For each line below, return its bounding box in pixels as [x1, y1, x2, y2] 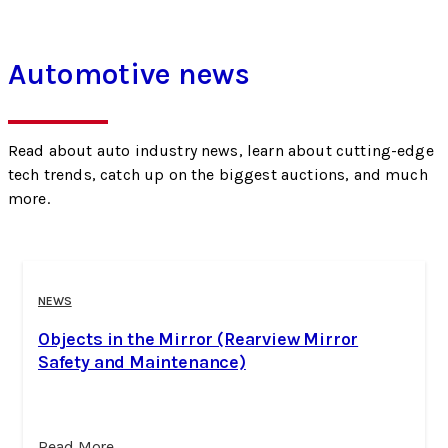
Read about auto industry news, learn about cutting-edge [8, 140, 434, 160]
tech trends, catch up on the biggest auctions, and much [8, 164, 428, 184]
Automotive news [8, 55, 251, 92]
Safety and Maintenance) [38, 350, 246, 373]
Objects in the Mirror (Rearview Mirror [38, 327, 359, 350]
